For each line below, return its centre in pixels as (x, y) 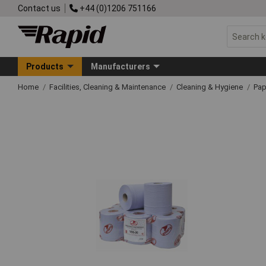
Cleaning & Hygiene (210, 87)
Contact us (39, 8)
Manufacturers (120, 66)
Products (45, 66)
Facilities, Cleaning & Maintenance (108, 87)
